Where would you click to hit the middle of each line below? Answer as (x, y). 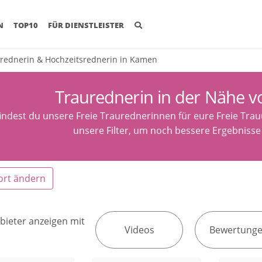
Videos (139, 230)
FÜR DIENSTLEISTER (86, 25)
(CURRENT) (24, 25)
